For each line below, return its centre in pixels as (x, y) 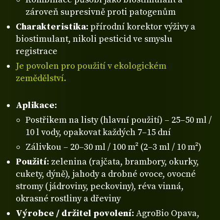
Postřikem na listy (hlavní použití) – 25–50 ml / (119, 120)
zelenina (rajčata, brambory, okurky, (124, 162)
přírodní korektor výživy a (142, 27)
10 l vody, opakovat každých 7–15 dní (98, 133)
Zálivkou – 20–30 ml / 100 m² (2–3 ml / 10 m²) (113, 147)
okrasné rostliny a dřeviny (68, 199)
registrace (37, 52)
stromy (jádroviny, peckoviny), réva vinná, (100, 187)
